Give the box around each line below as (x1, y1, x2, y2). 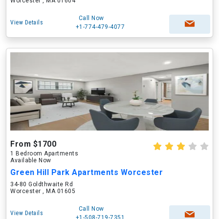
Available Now (10, 157, 51, 164)
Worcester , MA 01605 (10, 188, 75, 195)
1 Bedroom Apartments (10, 150, 78, 157)
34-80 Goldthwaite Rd (10, 181, 73, 188)
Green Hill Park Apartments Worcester (10, 168, 163, 177)
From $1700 (10, 139, 56, 149)
